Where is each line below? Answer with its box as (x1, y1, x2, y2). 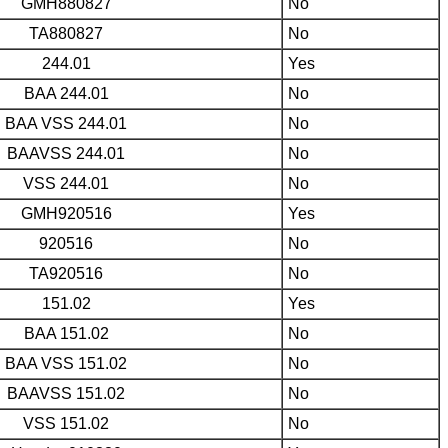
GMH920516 (20, 204, 112, 222)
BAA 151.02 (23, 324, 109, 342)
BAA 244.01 (23, 84, 109, 102)
